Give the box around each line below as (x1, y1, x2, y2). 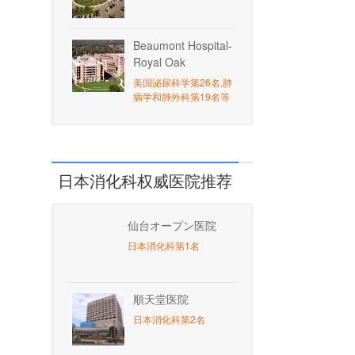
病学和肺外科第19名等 (133, 90, 230, 103)
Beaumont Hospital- (133, 37, 232, 53)
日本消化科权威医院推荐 (58, 169, 232, 192)
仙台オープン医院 (127, 217, 216, 233)
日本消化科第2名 (133, 312, 205, 326)
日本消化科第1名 (127, 239, 200, 252)
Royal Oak (133, 54, 185, 70)
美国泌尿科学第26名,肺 (133, 75, 232, 89)
